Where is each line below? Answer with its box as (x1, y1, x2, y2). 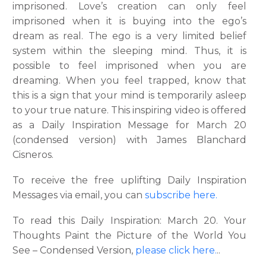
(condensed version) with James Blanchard (12, 134, 246, 146)
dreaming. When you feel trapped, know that (12, 75, 246, 87)
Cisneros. (12, 149, 53, 161)
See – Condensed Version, (12, 244, 135, 256)
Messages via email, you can (12, 189, 145, 201)
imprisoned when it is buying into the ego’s (12, 15, 246, 27)
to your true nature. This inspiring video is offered (12, 104, 246, 116)
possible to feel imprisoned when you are (12, 60, 246, 72)
